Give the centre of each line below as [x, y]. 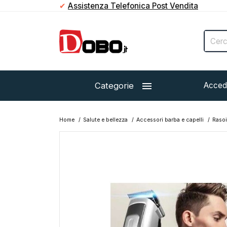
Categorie [114, 86]
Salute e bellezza [105, 120]
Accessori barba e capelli [170, 120]
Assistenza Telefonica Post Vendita [133, 6]
